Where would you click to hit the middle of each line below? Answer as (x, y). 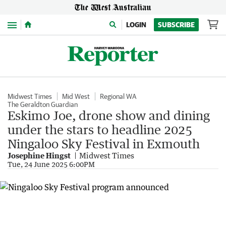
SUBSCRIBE (176, 25)
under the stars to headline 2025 (100, 129)
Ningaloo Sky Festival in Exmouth (104, 144)
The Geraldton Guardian (43, 104)
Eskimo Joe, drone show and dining (109, 115)
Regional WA (118, 96)
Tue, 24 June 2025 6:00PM (51, 164)
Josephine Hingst (39, 155)
